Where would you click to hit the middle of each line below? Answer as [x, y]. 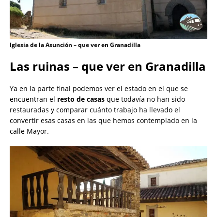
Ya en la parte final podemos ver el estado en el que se [99, 89]
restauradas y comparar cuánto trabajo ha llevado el [95, 110]
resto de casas [81, 99]
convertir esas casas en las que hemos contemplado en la [103, 121]
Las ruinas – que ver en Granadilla [108, 66]
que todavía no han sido [145, 99]
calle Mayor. [29, 131]
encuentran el [33, 99]
